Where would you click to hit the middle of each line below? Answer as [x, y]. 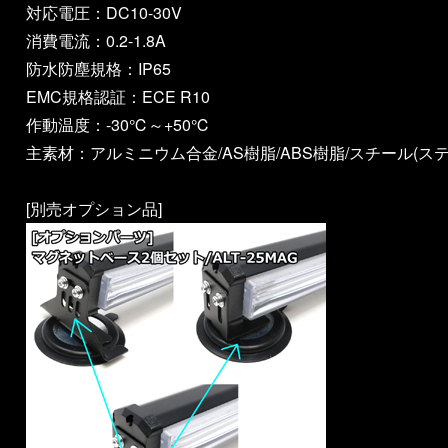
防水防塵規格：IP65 [98, 69]
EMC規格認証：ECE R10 [118, 97]
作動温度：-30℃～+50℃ [118, 125]
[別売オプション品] [94, 209]
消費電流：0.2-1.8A [96, 41]
